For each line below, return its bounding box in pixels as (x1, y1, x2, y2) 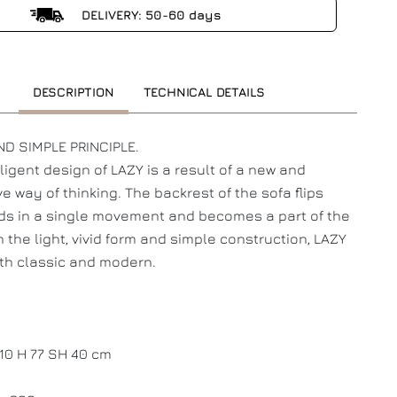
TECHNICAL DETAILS (143, 84, 266, 99)
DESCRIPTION (32, 84, 114, 99)
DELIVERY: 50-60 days (77, 7, 222, 22)
